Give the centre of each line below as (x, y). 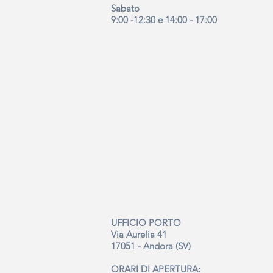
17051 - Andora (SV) (151, 246)
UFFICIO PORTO (146, 223)
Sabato (125, 8)
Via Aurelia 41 (139, 234)
